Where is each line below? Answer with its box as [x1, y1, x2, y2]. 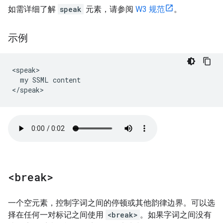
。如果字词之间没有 [140, 210, 212, 220]
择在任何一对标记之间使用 [8, 210, 106, 220]
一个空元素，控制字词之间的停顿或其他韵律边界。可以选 [8, 198, 215, 208]
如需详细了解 [8, 4, 58, 14]
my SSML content [12, 75, 81, 85]
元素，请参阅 [84, 4, 135, 14]
